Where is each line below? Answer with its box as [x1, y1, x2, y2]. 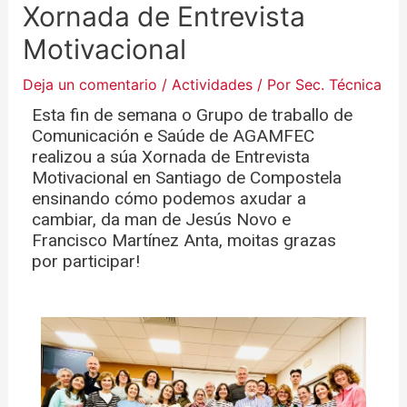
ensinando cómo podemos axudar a [31, 187, 306, 209]
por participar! [31, 250, 140, 272]
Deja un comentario [22, 74, 157, 94]
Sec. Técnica [294, 74, 382, 94]
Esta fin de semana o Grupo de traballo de [31, 104, 352, 125]
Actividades [171, 74, 253, 94]
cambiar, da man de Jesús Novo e [31, 208, 291, 230]
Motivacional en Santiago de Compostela [31, 166, 342, 188]
